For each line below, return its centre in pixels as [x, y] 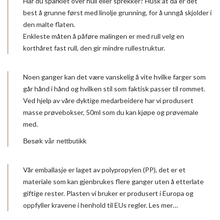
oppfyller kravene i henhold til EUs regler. [86, 205]
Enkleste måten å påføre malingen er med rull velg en [104, 36]
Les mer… [163, 205]
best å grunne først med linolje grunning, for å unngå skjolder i [117, 12]
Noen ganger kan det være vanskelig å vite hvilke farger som [114, 77]
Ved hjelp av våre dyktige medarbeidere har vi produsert [108, 100]
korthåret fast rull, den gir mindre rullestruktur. [94, 48]
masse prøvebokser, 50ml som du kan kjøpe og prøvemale [111, 112]
